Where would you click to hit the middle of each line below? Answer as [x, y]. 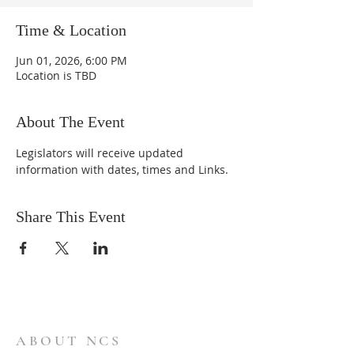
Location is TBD [56, 75]
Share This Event [71, 217]
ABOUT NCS [69, 341]
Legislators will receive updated [101, 153]
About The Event [70, 122]
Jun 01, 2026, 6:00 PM [72, 60]
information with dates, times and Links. [122, 169]
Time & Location [71, 30]
